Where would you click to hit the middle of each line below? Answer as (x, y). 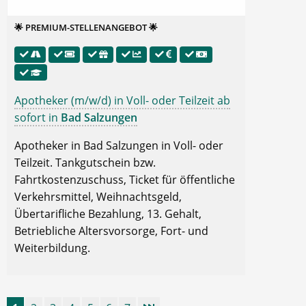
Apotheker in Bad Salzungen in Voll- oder (119, 145)
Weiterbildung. (52, 248)
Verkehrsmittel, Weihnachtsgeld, (98, 197)
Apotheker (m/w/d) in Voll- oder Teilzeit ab (122, 100)
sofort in (38, 117)
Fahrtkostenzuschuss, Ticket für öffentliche (125, 180)
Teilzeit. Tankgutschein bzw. (85, 163)
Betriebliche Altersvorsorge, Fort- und (111, 231)
